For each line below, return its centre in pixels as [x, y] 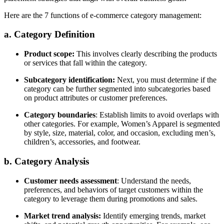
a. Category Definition [51, 34]
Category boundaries [60, 115]
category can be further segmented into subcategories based [117, 89]
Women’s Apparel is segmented [170, 124]
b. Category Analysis [48, 161]
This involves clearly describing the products [146, 54]
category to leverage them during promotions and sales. [113, 198]
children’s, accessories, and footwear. [83, 142]
